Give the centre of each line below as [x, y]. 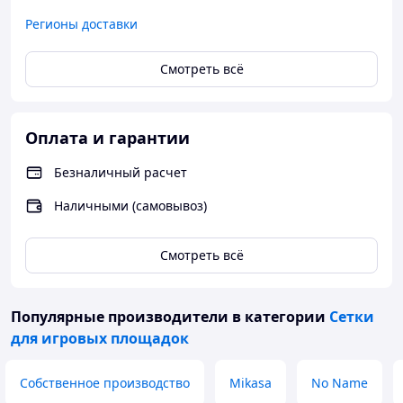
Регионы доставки [81, 24]
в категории [279, 317]
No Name [340, 383]
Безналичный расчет [121, 172]
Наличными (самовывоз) [130, 206]
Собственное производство [105, 383]
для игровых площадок [100, 338]
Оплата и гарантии [107, 138]
